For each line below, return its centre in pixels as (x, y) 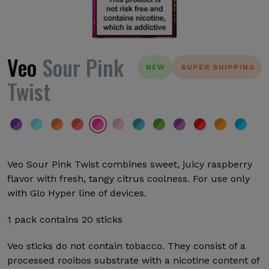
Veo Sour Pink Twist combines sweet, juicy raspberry (130, 164)
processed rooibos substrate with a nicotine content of (133, 260)
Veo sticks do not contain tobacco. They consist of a (126, 246)
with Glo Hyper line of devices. (77, 193)
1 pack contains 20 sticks (65, 219)
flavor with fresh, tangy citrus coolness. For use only (128, 179)
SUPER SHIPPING (218, 67)
